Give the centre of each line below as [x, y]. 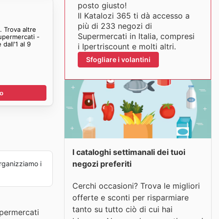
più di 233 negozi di [115, 26]
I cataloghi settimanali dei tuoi [129, 152]
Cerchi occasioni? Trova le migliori [136, 186]
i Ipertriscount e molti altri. [127, 46]
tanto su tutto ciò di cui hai [122, 209]
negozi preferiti [102, 164]
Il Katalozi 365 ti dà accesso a [133, 16]
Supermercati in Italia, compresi [136, 36]
